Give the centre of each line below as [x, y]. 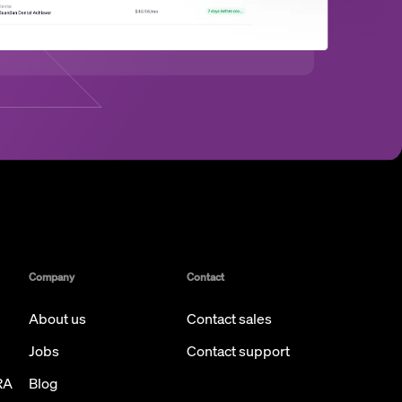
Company [52, 277]
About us [57, 319]
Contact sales [229, 319]
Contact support [238, 351]
